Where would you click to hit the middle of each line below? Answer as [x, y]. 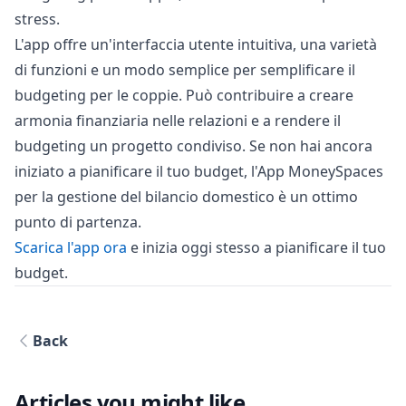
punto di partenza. [78, 222]
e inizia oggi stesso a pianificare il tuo [256, 248]
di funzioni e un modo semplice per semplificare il [185, 70]
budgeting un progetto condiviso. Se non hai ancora [193, 146]
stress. [37, 19]
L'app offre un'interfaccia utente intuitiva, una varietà [196, 45]
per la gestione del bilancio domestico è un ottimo [186, 197]
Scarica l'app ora [71, 248]
